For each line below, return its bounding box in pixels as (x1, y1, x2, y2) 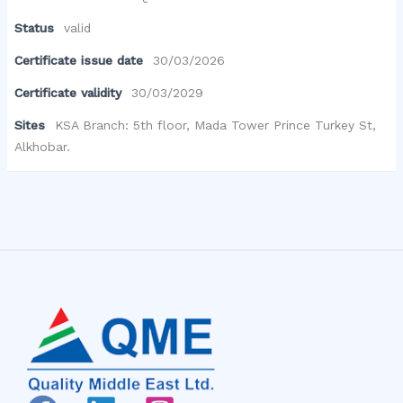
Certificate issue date (14, 53, 144, 68)
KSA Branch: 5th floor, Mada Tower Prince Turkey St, (55, 118, 377, 133)
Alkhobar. (14, 139, 71, 155)
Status (14, 21, 55, 36)
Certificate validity (14, 85, 122, 101)
